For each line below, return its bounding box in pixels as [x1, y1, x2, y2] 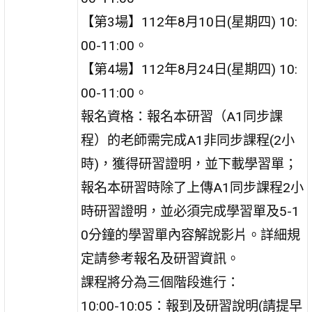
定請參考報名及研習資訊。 [81, 250, 240, 267]
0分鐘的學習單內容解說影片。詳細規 [81, 226, 301, 243]
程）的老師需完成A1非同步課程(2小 [81, 132, 295, 148]
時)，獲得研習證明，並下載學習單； [81, 155, 298, 172]
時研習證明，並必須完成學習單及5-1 [81, 203, 300, 219]
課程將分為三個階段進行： [81, 274, 240, 290]
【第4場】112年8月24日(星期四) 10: [81, 61, 298, 77]
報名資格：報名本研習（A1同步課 [81, 108, 283, 125]
